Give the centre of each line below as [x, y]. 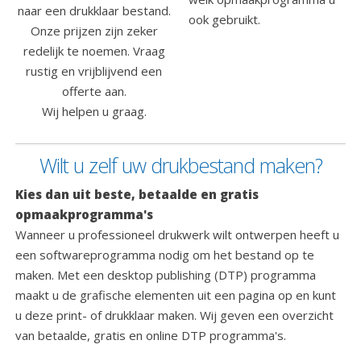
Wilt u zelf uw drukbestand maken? [180, 165]
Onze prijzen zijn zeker [94, 30]
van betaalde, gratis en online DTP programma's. [151, 335]
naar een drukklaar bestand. [94, 10]
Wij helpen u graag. [94, 111]
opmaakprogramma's [85, 214]
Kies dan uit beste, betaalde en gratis [137, 194]
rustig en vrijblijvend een [94, 71]
